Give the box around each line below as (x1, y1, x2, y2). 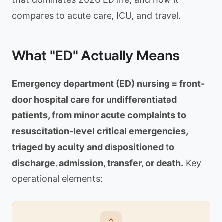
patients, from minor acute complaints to (12, 110, 186, 120)
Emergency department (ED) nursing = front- (12, 78, 205, 89)
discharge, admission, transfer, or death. (12, 158, 183, 168)
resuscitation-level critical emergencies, (12, 126, 188, 136)
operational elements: (12, 173, 103, 184)
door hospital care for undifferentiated (12, 94, 177, 105)
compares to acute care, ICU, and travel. (12, 10, 181, 21)
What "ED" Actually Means (12, 47, 180, 64)
